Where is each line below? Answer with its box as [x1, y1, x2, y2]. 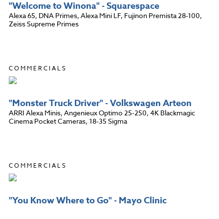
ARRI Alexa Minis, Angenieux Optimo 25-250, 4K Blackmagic [9, 108, 195, 117]
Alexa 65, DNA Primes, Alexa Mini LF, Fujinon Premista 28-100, [9, 10, 202, 20]
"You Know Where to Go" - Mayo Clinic [9, 194, 167, 207]
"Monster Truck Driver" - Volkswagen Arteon [9, 96, 192, 109]
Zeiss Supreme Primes [9, 19, 79, 28]
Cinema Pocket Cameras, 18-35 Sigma [9, 116, 127, 126]
